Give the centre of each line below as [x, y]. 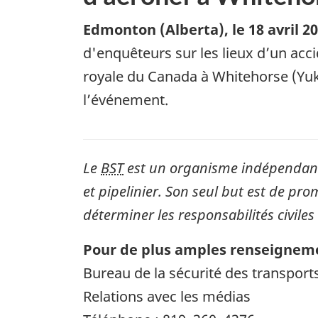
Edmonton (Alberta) [154, 29]
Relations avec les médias [167, 296]
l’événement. [126, 99]
